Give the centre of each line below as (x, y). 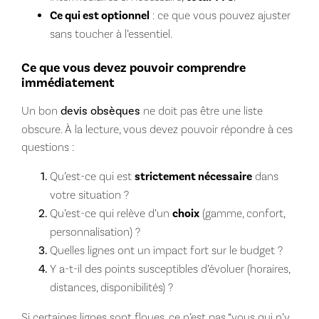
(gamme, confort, (242, 213)
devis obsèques (100, 111)
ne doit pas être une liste (201, 110)
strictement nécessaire (193, 176)
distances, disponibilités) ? (111, 287)
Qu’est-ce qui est (92, 176)
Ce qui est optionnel (99, 15)
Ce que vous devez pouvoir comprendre (133, 68)
